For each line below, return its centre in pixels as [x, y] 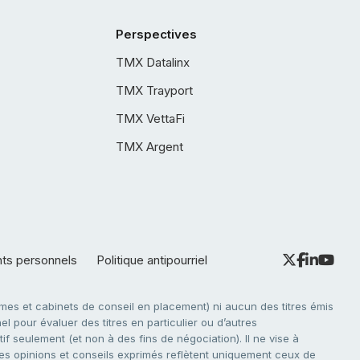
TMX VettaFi [150, 119]
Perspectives [156, 34]
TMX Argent [149, 147]
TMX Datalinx [153, 62]
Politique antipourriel [152, 260]
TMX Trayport [154, 90]
